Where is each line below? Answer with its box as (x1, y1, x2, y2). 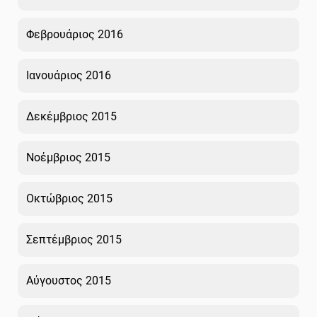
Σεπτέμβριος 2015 (26, 232, 122, 246)
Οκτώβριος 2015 (26, 191, 113, 205)
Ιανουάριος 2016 (26, 68, 111, 82)
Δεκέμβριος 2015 (26, 109, 117, 123)
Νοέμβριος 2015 (26, 150, 110, 164)
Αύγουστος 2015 (26, 273, 111, 287)
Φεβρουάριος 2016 (26, 27, 123, 41)
